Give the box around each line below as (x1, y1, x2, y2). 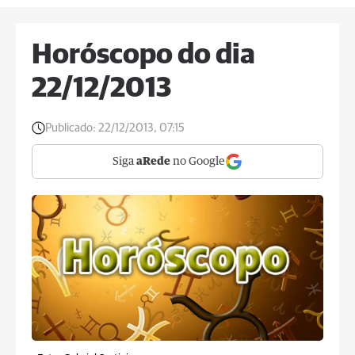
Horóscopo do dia (32, 41, 255, 70)
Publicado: (45, 122, 96, 134)
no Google (170, 156, 225, 167)
